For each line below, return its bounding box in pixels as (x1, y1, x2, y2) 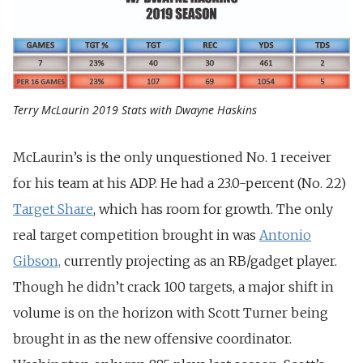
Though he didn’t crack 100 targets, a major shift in (13, 279, 334, 296)
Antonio (259, 227, 311, 244)
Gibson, (13, 253, 61, 270)
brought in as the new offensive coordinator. (13, 331, 292, 348)
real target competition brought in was (13, 227, 259, 244)
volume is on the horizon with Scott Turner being (13, 305, 328, 322)
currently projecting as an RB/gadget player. (61, 253, 337, 270)
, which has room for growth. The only (93, 201, 333, 218)
